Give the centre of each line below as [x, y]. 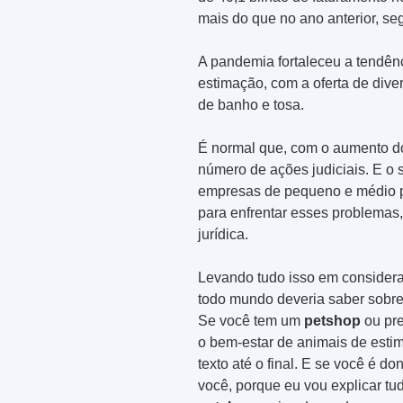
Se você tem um [251, 320]
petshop [332, 320]
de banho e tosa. [251, 104]
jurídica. [223, 234]
